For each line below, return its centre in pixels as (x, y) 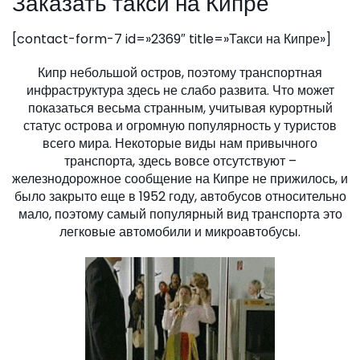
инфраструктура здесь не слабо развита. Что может (180, 90)
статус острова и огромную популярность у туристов (180, 125)
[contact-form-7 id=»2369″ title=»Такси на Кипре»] (172, 39)
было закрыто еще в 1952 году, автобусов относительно (180, 196)
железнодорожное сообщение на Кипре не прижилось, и (180, 178)
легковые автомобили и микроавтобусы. (180, 231)
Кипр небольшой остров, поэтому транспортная (180, 72)
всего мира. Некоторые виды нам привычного (180, 143)
